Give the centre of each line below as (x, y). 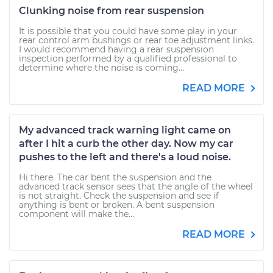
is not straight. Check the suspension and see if (119, 196)
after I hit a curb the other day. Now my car (126, 144)
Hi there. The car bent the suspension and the (115, 177)
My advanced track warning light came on (125, 130)
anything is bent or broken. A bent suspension (117, 205)
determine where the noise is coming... (101, 68)
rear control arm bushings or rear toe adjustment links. (136, 40)
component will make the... (76, 214)
